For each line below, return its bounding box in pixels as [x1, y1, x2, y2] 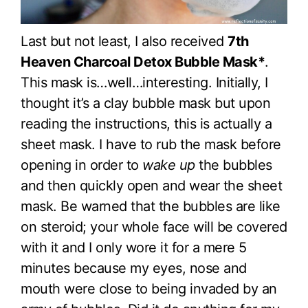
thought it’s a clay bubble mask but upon [21, 94, 270, 111]
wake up [142, 156, 195, 173]
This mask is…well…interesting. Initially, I [21, 74, 268, 91]
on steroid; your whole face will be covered [21, 218, 287, 235]
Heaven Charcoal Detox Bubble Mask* [21, 53, 265, 70]
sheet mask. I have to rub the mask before [21, 135, 281, 153]
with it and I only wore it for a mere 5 [21, 239, 247, 256]
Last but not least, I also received [21, 32, 228, 49]
